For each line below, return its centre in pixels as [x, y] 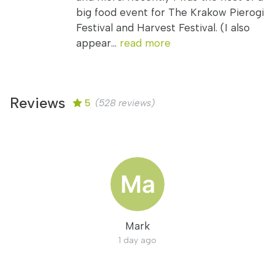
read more [145, 43]
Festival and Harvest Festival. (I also [163, 28]
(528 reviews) [122, 103]
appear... [98, 43]
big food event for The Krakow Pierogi [170, 12]
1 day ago [137, 240]
